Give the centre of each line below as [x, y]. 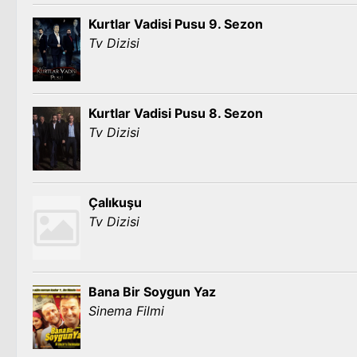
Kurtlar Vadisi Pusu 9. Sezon [176, 24]
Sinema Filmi [126, 311]
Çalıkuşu [115, 202]
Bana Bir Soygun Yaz [152, 292]
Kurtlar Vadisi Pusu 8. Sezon [176, 113]
